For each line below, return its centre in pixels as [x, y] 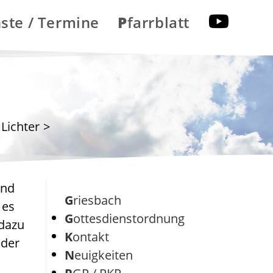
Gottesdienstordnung [129, 218]
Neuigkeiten [104, 255]
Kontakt [91, 237]
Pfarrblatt [158, 22]
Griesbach [97, 200]
